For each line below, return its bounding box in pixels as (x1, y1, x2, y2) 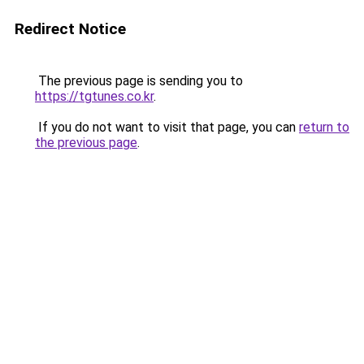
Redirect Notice (15, 19, 126, 38)
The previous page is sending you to (35, 73, 243, 89)
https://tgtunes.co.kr (35, 89, 154, 104)
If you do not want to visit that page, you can (35, 119, 299, 135)
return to (299, 119, 349, 135)
